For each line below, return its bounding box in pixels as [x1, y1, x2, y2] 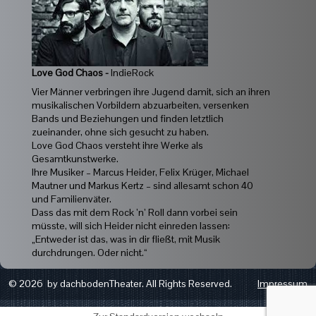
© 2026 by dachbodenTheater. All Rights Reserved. [8, 277, 257, 291]
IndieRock [111, 66, 154, 79]
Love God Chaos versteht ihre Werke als [32, 138, 203, 152]
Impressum [257, 277, 308, 291]
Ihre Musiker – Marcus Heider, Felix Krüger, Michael [32, 165, 249, 178]
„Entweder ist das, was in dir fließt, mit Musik [32, 232, 220, 245]
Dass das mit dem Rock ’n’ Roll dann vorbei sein [32, 205, 238, 219]
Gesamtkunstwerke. [32, 152, 119, 165]
